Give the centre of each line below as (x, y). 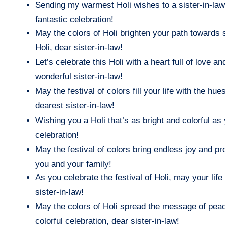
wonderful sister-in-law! (79, 76)
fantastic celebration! (74, 19)
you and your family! (73, 164)
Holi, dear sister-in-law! (79, 47)
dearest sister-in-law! (75, 105)
